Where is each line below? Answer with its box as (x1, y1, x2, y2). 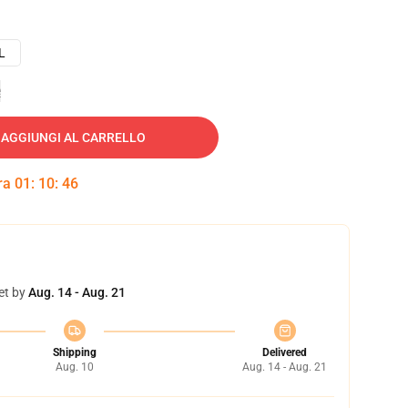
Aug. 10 (55, 361, 94, 373)
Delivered (262, 346, 307, 359)
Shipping (52, 346, 97, 359)
